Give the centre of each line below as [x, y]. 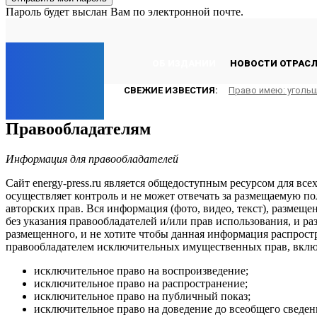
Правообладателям [78, 129]
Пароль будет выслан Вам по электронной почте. [125, 12]
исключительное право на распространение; [141, 283]
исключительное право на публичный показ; [142, 296]
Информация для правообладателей [92, 158]
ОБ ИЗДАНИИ [184, 63]
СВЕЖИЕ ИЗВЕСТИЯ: [171, 90]
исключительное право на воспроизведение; [141, 270]
